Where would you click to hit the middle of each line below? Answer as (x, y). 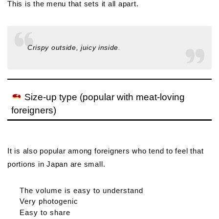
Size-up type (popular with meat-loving (103, 97)
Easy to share (45, 212)
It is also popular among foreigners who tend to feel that (106, 151)
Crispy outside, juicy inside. (74, 47)
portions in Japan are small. (56, 164)
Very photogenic (49, 201)
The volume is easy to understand (81, 191)
